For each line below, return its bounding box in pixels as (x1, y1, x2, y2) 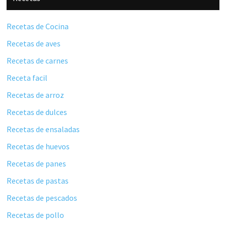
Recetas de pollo (7, 209, 65, 220)
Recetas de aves (7, 38, 61, 48)
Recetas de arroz (7, 89, 65, 100)
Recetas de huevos (7, 141, 70, 151)
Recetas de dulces (7, 106, 68, 117)
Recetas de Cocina (7, 21, 69, 31)
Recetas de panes (7, 158, 67, 168)
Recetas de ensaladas (7, 124, 80, 134)
